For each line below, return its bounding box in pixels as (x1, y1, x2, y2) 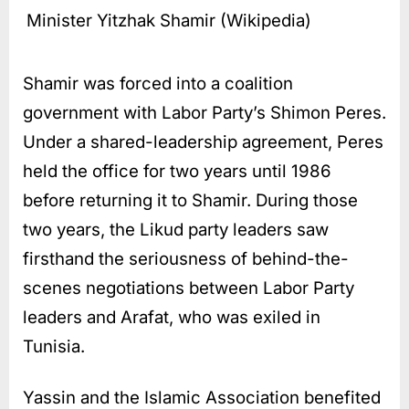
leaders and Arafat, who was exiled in (23, 306, 320, 328)
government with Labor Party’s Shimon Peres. (23, 101, 386, 123)
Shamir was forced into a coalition (23, 72, 293, 94)
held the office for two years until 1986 (23, 160, 331, 182)
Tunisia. (23, 335, 85, 357)
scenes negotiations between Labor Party (23, 277, 354, 299)
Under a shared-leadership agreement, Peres (23, 131, 383, 152)
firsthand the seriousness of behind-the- (23, 247, 349, 269)
